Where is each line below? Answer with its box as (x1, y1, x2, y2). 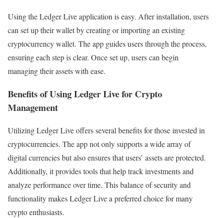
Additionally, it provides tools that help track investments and (8, 165, 194, 176)
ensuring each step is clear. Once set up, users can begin (8, 52, 179, 63)
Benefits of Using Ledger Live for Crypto (8, 87, 162, 101)
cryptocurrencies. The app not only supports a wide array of (8, 138, 191, 149)
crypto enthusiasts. (8, 206, 64, 217)
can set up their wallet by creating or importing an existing (8, 25, 185, 36)
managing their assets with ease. (8, 66, 106, 76)
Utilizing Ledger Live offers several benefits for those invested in (8, 125, 205, 135)
